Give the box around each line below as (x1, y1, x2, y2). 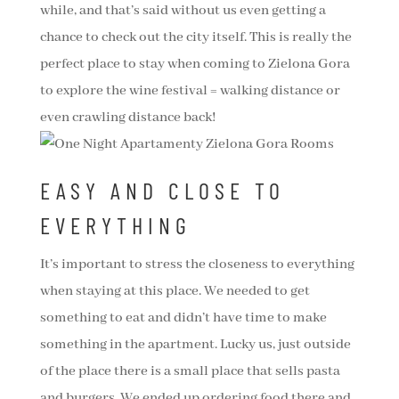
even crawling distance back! (39, 109, 216, 127)
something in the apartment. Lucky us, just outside (39, 336, 351, 354)
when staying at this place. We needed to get (39, 282, 310, 301)
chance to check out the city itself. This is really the (39, 28, 352, 47)
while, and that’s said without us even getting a (39, 2, 326, 20)
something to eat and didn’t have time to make (39, 309, 327, 328)
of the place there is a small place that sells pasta (39, 362, 340, 381)
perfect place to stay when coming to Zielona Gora (39, 55, 350, 74)
